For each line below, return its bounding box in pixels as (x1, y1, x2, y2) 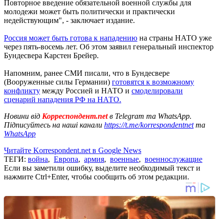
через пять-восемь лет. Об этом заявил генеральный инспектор (4, 42, 214, 51)
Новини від (4, 111, 40, 120)
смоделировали (131, 86, 183, 95)
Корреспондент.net (40, 111, 109, 120)
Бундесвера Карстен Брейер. (4, 51, 99, 60)
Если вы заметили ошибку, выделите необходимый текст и (4, 163, 200, 172)
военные (110, 154, 139, 163)
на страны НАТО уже (137, 33, 212, 42)
